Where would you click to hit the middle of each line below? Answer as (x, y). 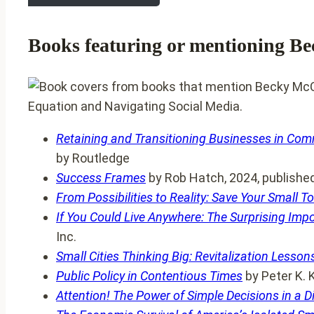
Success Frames (101, 177)
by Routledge (93, 158)
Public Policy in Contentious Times (149, 275)
